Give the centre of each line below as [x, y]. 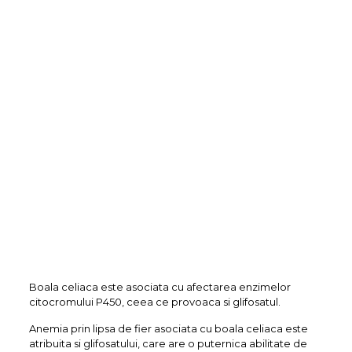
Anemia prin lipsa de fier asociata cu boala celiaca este [168, 328]
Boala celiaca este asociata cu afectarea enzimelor [159, 286]
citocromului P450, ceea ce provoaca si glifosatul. [154, 301]
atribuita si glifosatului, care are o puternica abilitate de [168, 343]
